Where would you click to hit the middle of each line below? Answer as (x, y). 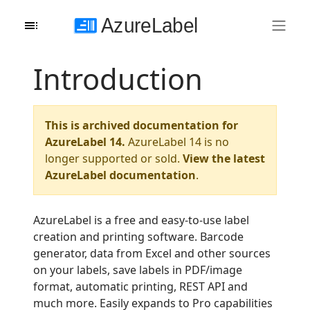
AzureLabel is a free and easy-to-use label (141, 220)
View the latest (224, 158)
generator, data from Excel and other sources (152, 253)
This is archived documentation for (142, 125)
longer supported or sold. (114, 158)
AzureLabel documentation (120, 175)
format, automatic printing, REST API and (140, 286)
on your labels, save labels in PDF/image (138, 270)
